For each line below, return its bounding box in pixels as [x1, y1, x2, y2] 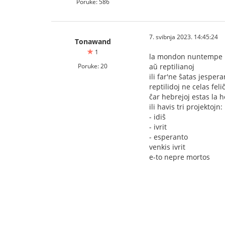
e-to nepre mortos [149, 152, 210, 162]
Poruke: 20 [78, 62, 107, 70]
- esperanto [149, 132, 188, 142]
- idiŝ [149, 112, 166, 122]
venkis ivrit [149, 142, 185, 152]
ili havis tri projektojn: [149, 102, 222, 111]
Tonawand [74, 37, 111, 46]
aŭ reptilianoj [149, 62, 194, 71]
